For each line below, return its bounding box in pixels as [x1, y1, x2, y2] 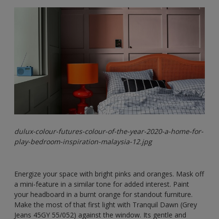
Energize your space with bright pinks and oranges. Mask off [14, 169, 204, 179]
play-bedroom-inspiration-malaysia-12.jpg [14, 137, 152, 147]
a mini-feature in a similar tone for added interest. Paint [14, 179, 189, 189]
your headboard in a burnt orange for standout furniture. [14, 190, 193, 199]
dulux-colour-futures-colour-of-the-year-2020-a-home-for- [14, 127, 203, 136]
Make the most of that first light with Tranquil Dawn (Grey [14, 200, 197, 210]
